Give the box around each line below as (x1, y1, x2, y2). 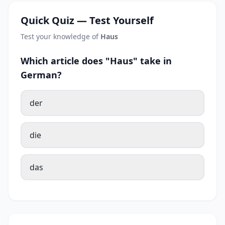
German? (21, 69, 62, 81)
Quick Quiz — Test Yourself (21, 14, 154, 28)
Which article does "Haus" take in (21, 55, 172, 67)
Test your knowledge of (21, 32, 100, 42)
